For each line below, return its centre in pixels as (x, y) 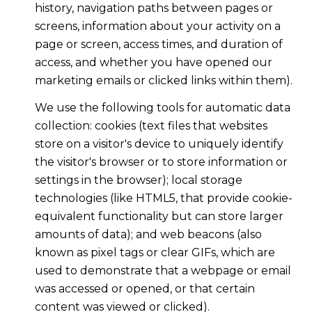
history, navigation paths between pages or (154, 8)
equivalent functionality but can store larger (159, 216)
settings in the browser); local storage (138, 180)
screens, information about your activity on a (157, 26)
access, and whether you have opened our (153, 63)
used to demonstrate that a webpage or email (163, 270)
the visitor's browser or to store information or (161, 162)
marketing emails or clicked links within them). (163, 81)
